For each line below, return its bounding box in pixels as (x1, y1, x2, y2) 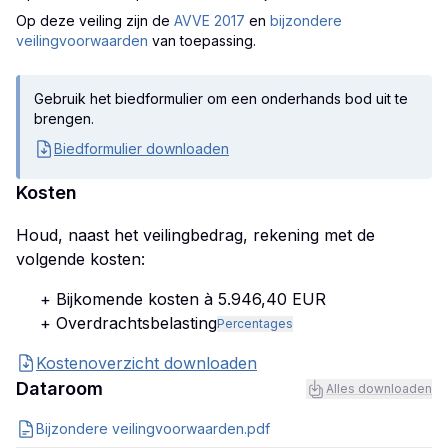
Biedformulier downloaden (54, 140, 229, 157)
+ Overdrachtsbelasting (40, 313, 217, 333)
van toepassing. (152, 32, 256, 49)
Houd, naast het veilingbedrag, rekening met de (16, 225, 375, 245)
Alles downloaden (326, 381, 432, 396)
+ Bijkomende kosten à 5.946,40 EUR (40, 289, 326, 309)
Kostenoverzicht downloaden (36, 353, 257, 373)
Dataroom (16, 378, 103, 399)
